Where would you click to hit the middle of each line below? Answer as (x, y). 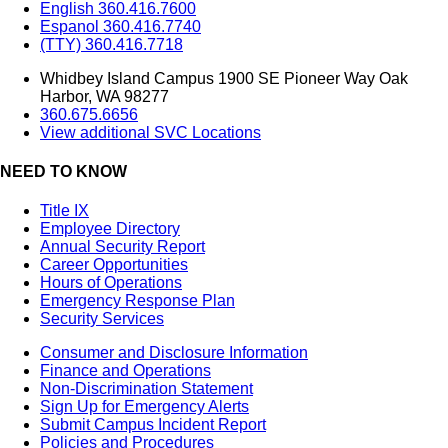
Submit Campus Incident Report (153, 425)
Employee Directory (110, 229)
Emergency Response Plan (137, 301)
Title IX (64, 211)
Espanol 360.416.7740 (120, 26)
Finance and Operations (125, 371)
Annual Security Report (122, 247)
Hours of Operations (111, 283)
